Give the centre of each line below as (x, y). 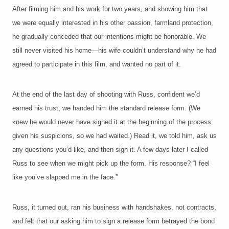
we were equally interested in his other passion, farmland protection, (113, 23)
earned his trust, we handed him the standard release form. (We (106, 108)
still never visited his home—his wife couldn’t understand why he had (114, 51)
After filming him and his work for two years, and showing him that (110, 9)
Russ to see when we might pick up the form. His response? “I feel (111, 164)
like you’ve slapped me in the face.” (65, 177)
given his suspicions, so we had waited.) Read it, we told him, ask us (114, 136)
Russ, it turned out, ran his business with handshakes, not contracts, (114, 208)
